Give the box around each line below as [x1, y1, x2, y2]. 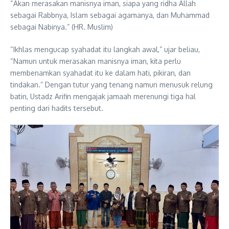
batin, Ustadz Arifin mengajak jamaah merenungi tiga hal [10, 91, 196, 101]
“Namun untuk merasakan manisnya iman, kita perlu [10, 56, 181, 65]
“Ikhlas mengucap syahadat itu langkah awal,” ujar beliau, [10, 44, 200, 54]
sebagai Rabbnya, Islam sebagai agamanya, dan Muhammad [10, 10, 210, 19]
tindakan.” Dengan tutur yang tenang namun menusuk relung [10, 80, 213, 89]
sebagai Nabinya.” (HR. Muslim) [10, 22, 113, 31]
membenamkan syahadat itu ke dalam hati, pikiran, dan [10, 68, 191, 77]
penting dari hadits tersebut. [10, 103, 103, 112]
